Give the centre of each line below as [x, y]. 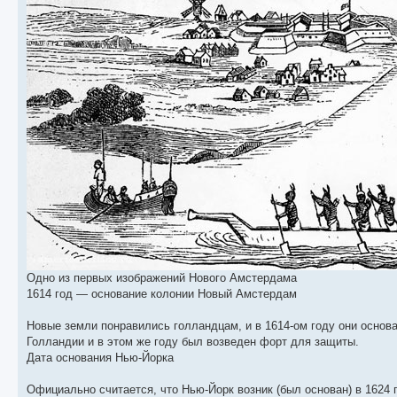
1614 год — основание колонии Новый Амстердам [162, 294]
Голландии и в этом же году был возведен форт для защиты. [193, 342]
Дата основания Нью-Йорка [100, 358]
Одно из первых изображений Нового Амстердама [162, 278]
